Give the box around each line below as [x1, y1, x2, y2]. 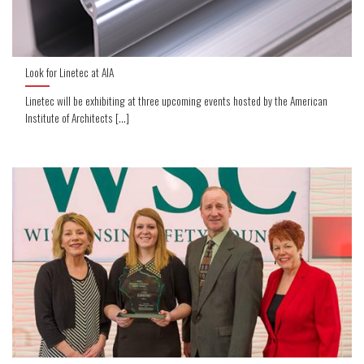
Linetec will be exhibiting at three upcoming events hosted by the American [25, 92, 328, 109]
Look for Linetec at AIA [25, 63, 115, 80]
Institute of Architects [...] [25, 109, 130, 126]
